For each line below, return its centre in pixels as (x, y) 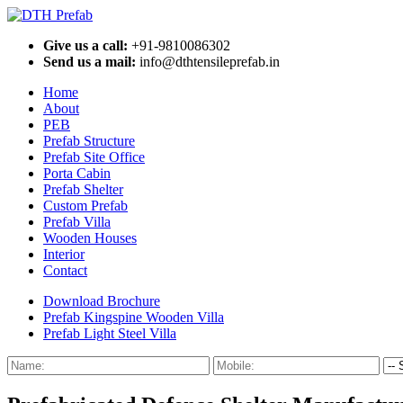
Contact (65, 270)
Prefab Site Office (94, 157)
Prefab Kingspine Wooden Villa (134, 317)
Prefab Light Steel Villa (110, 333)
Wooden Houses (90, 238)
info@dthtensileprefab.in (208, 62)
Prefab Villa (77, 222)
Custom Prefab (85, 206)
